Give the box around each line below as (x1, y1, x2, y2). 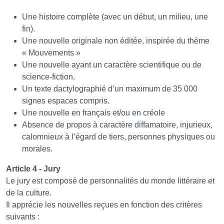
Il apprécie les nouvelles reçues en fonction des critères (6, 200, 202, 209)
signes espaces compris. (22, 96, 109, 105)
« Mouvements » (22, 48, 80, 57)
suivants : (6, 212, 39, 221)
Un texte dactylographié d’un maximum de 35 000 (22, 84, 197, 93)
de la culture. (6, 188, 51, 197)
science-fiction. (22, 72, 75, 81)
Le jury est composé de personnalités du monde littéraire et (6, 176, 214, 185)
